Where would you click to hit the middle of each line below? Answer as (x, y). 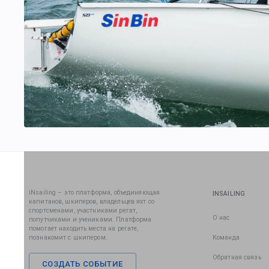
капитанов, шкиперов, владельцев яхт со (92, 202)
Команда (226, 238)
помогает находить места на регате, (84, 229)
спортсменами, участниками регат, (83, 211)
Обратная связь (237, 258)
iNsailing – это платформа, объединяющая (95, 193)
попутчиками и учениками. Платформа (90, 220)
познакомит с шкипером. (68, 238)
